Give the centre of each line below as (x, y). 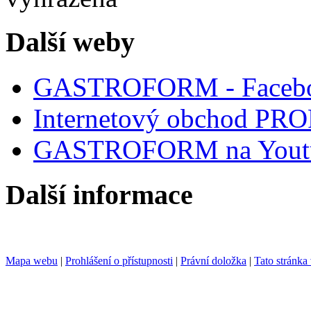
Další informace (99, 194)
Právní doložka (213, 261)
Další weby (70, 42)
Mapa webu (32, 261)
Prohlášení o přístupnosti (119, 261)
